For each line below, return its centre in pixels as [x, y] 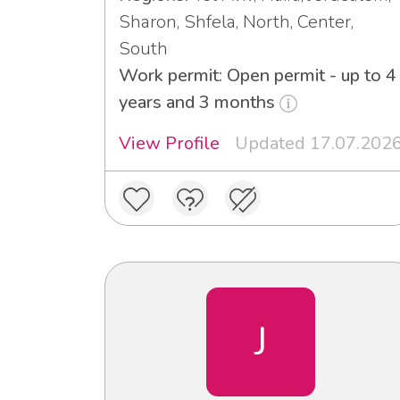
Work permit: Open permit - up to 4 [258, 76]
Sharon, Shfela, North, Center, [236, 22]
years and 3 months [199, 103]
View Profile [169, 144]
